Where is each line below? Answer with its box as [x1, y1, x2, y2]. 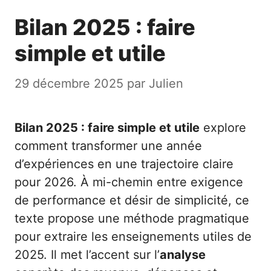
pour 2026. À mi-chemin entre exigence [15, 175, 243, 190]
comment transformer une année [15, 139, 202, 154]
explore [200, 120, 246, 135]
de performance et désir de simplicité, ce [15, 193, 249, 208]
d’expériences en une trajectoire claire [15, 157, 233, 172]
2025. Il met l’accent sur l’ [15, 247, 160, 263]
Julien [149, 76, 183, 91]
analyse [160, 247, 206, 263]
